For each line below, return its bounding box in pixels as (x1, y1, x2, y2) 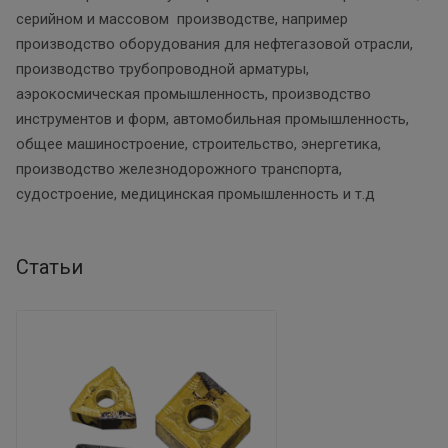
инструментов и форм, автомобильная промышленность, (16, 109, 409, 128)
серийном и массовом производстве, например (16, 9, 348, 28)
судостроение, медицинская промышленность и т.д (16, 184, 375, 203)
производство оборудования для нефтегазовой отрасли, (16, 34, 413, 53)
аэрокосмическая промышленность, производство (16, 84, 371, 103)
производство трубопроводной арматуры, (16, 59, 309, 78)
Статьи (16, 254, 83, 279)
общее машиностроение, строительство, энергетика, (16, 134, 381, 153)
